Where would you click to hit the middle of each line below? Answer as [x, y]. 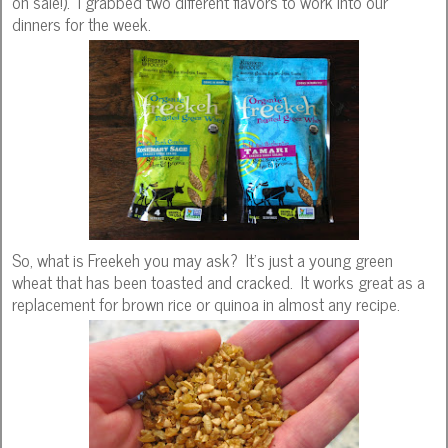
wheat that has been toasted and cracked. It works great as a [218, 281]
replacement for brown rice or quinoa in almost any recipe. [206, 303]
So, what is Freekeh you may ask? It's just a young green [202, 259]
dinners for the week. [81, 23]
